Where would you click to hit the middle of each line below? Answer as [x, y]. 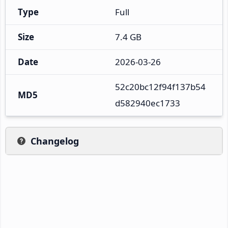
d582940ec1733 [148, 103]
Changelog [55, 141]
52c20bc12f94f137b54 [160, 87]
